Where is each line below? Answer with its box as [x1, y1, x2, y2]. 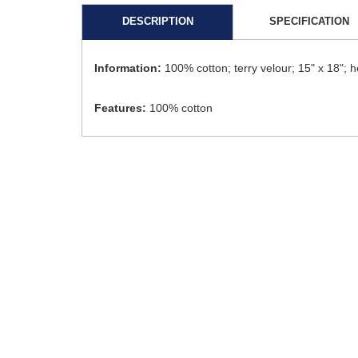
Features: [94, 101, 146, 115]
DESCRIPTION [121, 15, 193, 28]
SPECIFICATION [269, 15, 349, 28]
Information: [94, 62, 161, 75]
